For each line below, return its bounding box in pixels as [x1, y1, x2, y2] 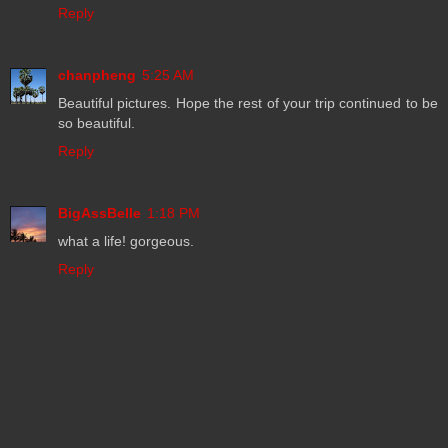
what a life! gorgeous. [58, 232, 194, 249]
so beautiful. [58, 114, 135, 131]
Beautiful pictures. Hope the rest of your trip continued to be [58, 94, 438, 111]
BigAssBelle [58, 204, 141, 221]
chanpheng [58, 66, 136, 83]
